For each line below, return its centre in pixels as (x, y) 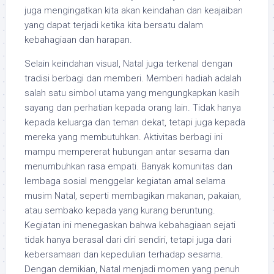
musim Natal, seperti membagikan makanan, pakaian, (133, 196)
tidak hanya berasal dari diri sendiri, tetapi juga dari (128, 240)
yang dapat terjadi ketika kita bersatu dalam (114, 25)
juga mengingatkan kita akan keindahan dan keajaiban (134, 10)
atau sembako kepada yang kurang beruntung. (120, 210)
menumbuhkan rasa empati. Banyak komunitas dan (128, 166)
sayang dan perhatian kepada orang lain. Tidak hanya (133, 108)
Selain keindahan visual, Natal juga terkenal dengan (128, 64)
